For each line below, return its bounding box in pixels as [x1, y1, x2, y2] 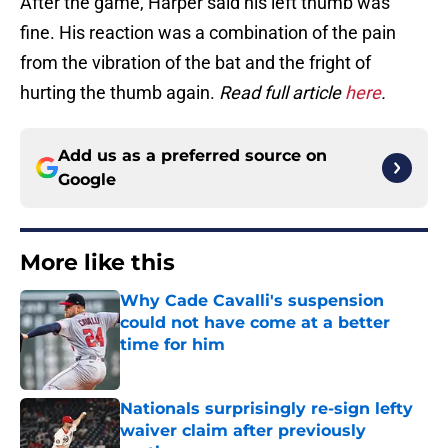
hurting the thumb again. [20, 82, 219, 104]
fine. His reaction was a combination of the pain [20, 22, 396, 44]
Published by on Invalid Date [119, 356, 293, 373]
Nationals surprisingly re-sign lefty [120, 399, 413, 419]
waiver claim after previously [120, 421, 366, 441]
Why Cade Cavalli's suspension [120, 291, 384, 311]
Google [58, 170, 116, 190]
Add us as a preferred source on [58, 146, 327, 166]
